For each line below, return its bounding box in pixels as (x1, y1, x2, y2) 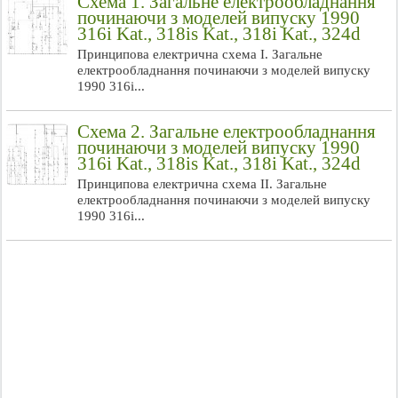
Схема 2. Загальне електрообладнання (77, 121, 376, 142)
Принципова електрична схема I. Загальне (77, 47, 322, 61)
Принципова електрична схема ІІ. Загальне (77, 177, 327, 191)
